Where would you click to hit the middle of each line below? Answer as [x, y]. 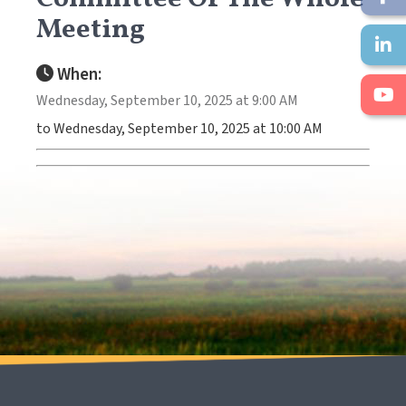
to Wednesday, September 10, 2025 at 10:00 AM [179, 128]
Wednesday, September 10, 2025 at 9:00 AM [167, 100]
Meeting [91, 29]
